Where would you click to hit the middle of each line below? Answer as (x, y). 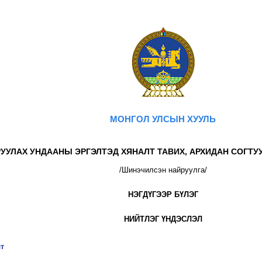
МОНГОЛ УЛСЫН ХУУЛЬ (163, 119)
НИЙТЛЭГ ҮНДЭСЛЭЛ (163, 219)
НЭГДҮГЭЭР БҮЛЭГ (163, 194)
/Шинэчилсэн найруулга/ (163, 170)
